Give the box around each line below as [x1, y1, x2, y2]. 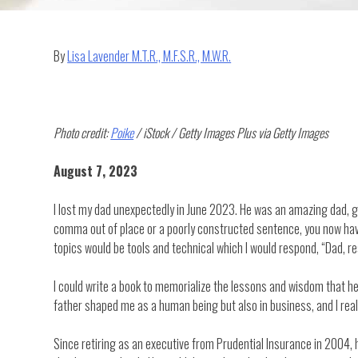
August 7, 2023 [54, 161, 138, 181]
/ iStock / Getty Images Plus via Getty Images [133, 122, 329, 142]
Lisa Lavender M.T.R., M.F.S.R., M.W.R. [67, 46, 232, 66]
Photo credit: [54, 122, 111, 142]
